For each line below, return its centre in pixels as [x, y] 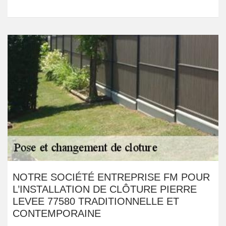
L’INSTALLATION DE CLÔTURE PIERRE [105, 189]
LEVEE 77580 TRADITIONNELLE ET [96, 201]
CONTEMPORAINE [57, 213]
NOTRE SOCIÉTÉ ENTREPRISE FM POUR [111, 177]
